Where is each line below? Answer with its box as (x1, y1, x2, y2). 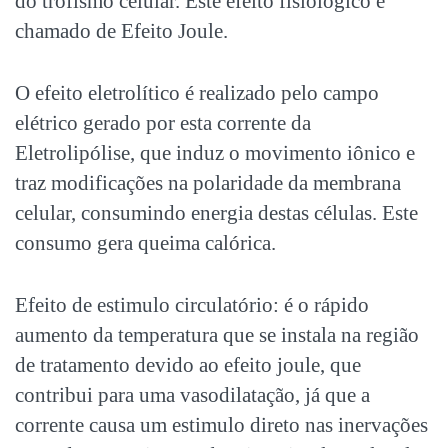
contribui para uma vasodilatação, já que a (15, 382, 370, 407)
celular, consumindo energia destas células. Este (15, 200, 418, 225)
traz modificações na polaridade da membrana (15, 170, 401, 195)
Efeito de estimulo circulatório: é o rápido (15, 292, 369, 317)
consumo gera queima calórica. (15, 230, 276, 255)
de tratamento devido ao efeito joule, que (15, 352, 361, 377)
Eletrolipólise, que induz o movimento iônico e (15, 140, 415, 165)
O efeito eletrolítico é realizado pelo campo (15, 80, 379, 105)
